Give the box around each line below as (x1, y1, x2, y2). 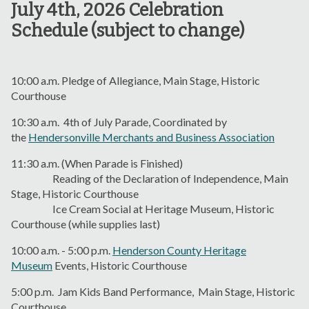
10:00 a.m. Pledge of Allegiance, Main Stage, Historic (11, 73, 260, 87)
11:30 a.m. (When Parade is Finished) (11, 156, 183, 170)
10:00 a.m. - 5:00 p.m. (11, 243, 112, 257)
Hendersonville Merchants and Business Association (28, 130, 275, 143)
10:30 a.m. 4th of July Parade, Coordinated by (11, 114, 227, 128)
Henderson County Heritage (112, 243, 246, 257)
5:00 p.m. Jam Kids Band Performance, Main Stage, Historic (11, 284, 295, 298)
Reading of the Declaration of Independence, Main (11, 171, 288, 185)
